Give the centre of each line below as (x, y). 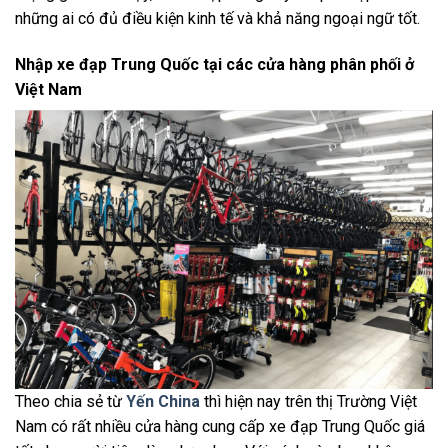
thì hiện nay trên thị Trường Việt (308, 401)
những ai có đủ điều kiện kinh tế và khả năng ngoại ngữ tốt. (217, 19)
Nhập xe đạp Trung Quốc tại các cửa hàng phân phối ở (214, 65)
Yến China (163, 401)
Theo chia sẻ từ (70, 401)
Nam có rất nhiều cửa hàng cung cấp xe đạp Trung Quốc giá (220, 426)
